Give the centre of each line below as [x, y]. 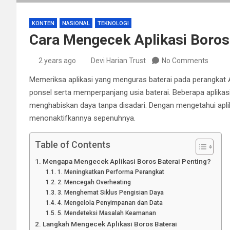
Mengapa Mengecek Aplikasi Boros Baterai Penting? [127, 161]
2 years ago [57, 60]
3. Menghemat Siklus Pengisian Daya [110, 192]
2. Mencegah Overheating [94, 182]
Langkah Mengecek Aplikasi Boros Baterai [110, 224]
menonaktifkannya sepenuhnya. [82, 118]
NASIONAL [76, 23]
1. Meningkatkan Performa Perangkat [111, 172]
